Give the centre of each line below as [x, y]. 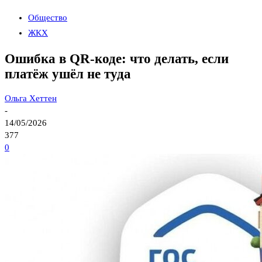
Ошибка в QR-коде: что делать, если [117, 58]
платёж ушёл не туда [68, 74]
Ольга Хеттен [31, 99]
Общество [48, 18]
